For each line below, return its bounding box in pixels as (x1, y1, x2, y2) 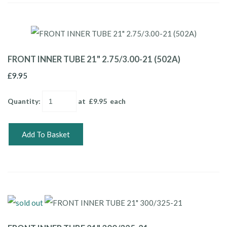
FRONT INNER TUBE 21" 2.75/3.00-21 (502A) (8, 54, 180, 64)
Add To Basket (22, 129, 70, 139)
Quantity (8, 96, 39, 105)
